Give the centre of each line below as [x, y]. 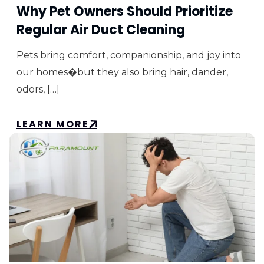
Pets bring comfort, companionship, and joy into [129, 55]
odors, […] [38, 90]
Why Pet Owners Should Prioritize [125, 12]
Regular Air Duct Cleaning [101, 30]
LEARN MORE [53, 124]
